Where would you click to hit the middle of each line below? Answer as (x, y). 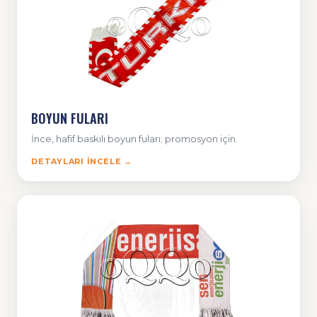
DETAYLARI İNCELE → (82, 162)
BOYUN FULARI (70, 119)
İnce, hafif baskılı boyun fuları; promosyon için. (134, 139)
